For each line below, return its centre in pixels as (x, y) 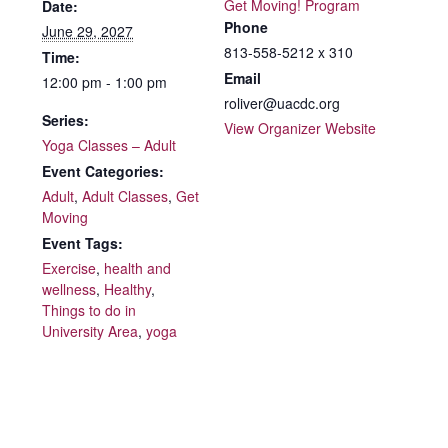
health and (137, 268)
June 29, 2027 (87, 31)
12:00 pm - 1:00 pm (104, 82)
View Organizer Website (300, 128)
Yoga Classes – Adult (109, 145)
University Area (90, 331)
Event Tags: (82, 243)
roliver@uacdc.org (282, 103)
